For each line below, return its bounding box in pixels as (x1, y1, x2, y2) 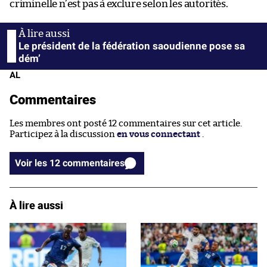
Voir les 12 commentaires (63, 157, 125, 169)
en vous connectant (117, 130, 200, 139)
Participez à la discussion (10, 130, 117, 139)
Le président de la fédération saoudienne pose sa (18, 40, 245, 52)
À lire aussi (10, 198, 63, 213)
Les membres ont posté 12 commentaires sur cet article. (10, 119, 242, 129)
